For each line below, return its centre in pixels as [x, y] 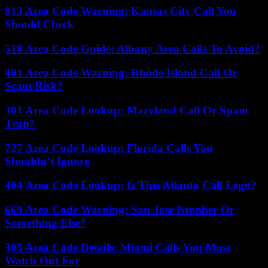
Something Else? [45, 223]
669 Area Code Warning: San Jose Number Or [120, 210]
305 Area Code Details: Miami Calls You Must [118, 247]
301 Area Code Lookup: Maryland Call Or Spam [127, 110]
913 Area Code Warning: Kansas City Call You [121, 11]
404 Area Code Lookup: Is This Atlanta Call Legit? [131, 185]
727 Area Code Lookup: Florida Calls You [109, 148]
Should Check [39, 24]
